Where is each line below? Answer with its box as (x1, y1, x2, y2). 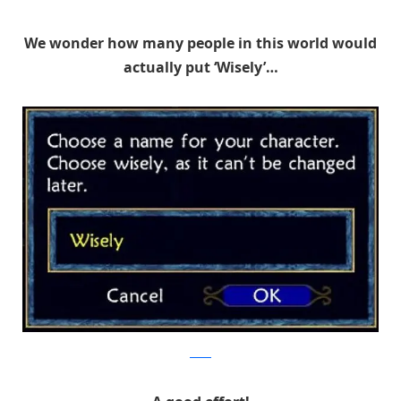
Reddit (190, 348, 211, 359)
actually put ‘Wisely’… (123, 56, 278, 77)
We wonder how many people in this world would (24, 32, 377, 53)
